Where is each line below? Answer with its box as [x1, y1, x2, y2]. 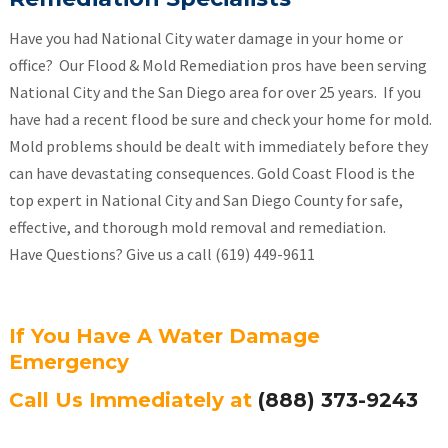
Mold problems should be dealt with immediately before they [8, 136, 428, 156]
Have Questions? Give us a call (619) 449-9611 [8, 244, 315, 264]
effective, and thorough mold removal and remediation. [8, 217, 386, 237]
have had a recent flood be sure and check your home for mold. [8, 109, 435, 129]
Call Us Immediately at [8, 388, 258, 412]
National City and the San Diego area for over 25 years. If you [8, 82, 421, 102]
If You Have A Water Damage [8, 324, 320, 348]
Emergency [8, 350, 129, 374]
